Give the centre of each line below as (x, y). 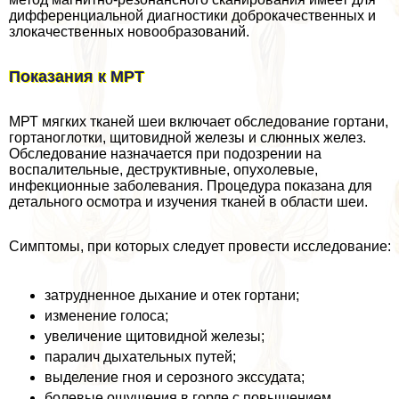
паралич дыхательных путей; (140, 357)
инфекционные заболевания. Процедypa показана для (191, 186)
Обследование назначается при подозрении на (165, 154)
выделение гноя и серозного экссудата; (175, 378)
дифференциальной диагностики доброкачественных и (192, 16)
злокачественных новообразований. (129, 32)
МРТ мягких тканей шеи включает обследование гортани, (199, 122)
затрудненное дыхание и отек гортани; (172, 296)
